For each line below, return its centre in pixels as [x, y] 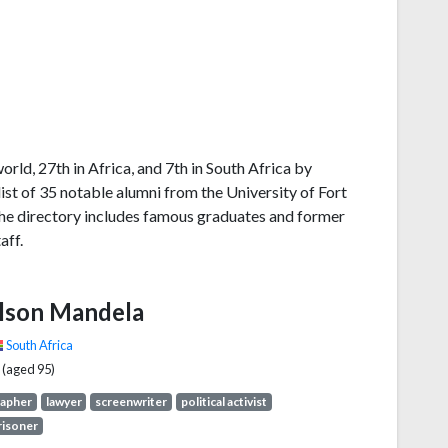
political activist [223, 401]
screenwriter [131, 401]
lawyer [63, 401]
